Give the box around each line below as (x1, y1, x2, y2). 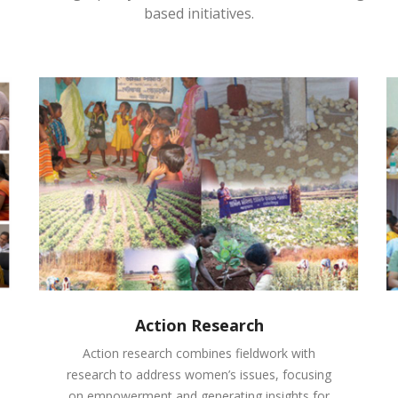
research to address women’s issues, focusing (67, 365, 331, 383)
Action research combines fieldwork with (83, 344, 315, 362)
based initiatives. (144, 3, 254, 23)
